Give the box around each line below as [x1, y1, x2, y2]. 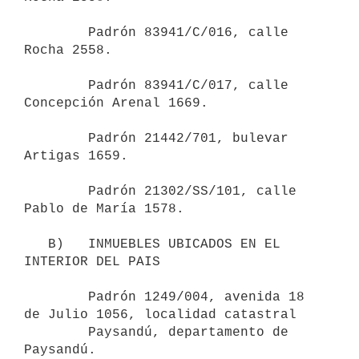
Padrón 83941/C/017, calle [24, 78, 88, 93]
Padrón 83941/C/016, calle [24, 25, 88, 40]
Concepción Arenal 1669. [24, 95, 208, 111]
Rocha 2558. [24, 42, 112, 58]
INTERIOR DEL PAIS [24, 254, 160, 269]
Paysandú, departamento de [24, 325, 88, 340]
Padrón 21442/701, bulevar [24, 131, 88, 146]
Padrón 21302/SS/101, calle [24, 184, 88, 199]
